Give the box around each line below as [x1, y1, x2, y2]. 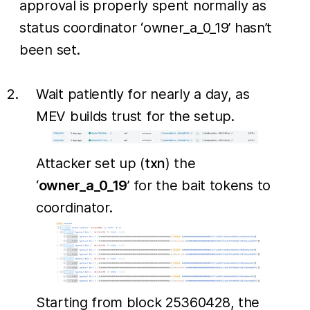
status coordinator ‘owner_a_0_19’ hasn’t [19, 19, 273, 37]
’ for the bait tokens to [127, 177, 271, 194]
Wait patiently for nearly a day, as [36, 86, 250, 103]
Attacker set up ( [36, 155, 145, 172]
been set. [19, 42, 80, 59]
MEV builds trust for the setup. [36, 108, 235, 125]
